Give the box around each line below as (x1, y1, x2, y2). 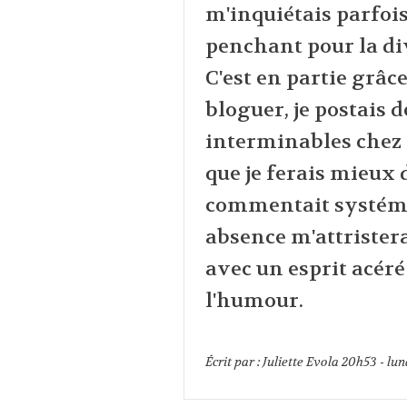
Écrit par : (204, 353, 263, 371)
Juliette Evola (262, 353, 339, 371)
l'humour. (204, 288, 303, 314)
